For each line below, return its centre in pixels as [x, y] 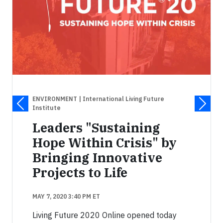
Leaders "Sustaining [96, 127]
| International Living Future [121, 99]
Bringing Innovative [97, 157]
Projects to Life [80, 172]
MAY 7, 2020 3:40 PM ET [66, 196]
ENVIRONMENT [56, 99]
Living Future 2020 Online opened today [105, 215]
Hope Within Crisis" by [105, 142]
